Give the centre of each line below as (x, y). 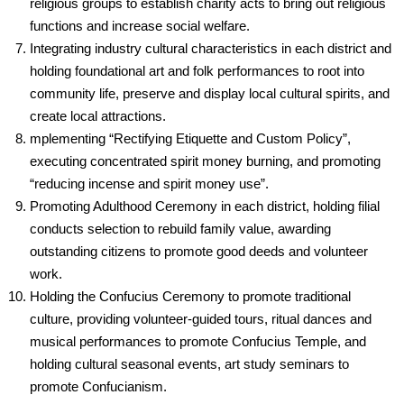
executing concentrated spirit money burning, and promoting (205, 161)
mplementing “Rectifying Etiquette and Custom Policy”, (190, 139)
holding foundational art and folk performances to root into (197, 71)
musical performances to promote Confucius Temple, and (198, 342)
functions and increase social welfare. (140, 26)
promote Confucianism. (98, 387)
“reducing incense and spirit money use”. (149, 184)
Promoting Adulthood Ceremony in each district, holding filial (205, 207)
